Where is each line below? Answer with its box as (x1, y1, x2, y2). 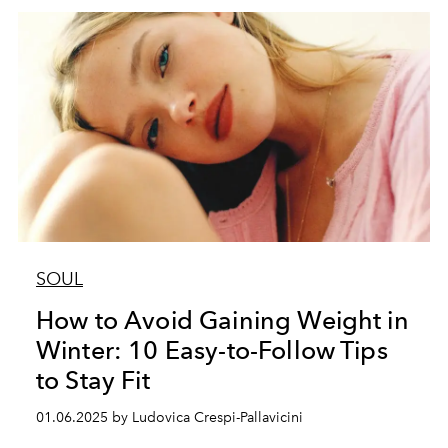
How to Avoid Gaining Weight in (35, 305, 409, 335)
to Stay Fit (35, 365, 150, 395)
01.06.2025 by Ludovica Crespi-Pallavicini (35, 409, 303, 426)
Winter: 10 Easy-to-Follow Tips (35, 335, 388, 365)
